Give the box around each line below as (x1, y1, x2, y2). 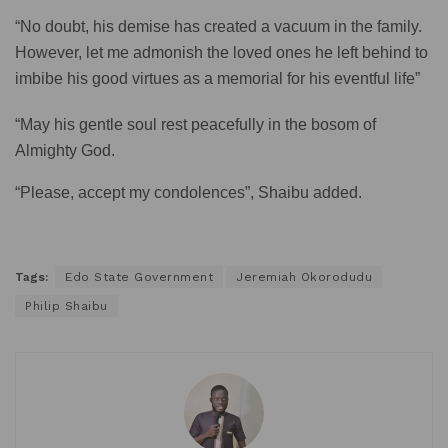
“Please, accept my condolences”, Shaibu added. (15, 184, 362, 202)
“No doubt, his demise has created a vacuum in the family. (15, 18, 422, 36)
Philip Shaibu (25, 299, 108, 314)
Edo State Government (65, 270, 213, 285)
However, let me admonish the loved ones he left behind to (15, 44, 428, 62)
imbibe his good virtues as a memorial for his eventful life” (15, 70, 420, 88)
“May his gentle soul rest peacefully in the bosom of (15, 116, 376, 134)
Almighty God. (15, 142, 115, 160)
